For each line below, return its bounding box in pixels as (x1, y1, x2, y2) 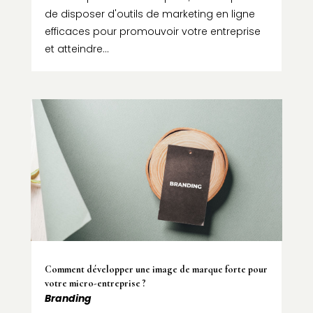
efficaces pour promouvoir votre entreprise (44, 24, 261, 38)
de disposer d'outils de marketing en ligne (44, 6, 255, 21)
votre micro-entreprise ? (44, 277, 146, 289)
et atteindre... (44, 41, 109, 56)
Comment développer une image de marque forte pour (44, 263, 268, 275)
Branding (44, 291, 92, 305)
